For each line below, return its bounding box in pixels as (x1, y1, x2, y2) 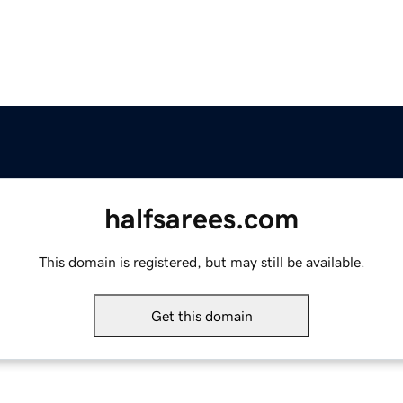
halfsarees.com (104, 204, 299, 234)
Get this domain (150, 309, 253, 324)
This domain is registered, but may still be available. (38, 255, 365, 270)
